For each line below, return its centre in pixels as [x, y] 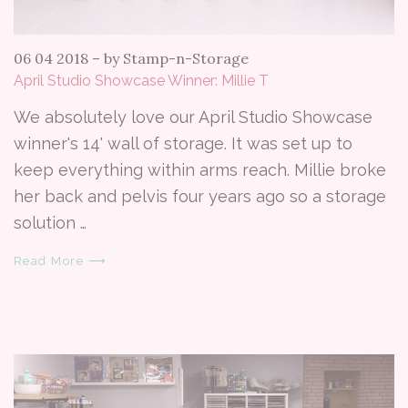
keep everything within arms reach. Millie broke [200, 169]
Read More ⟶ [61, 260]
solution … [50, 222]
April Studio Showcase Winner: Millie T [141, 80]
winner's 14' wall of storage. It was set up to [183, 143]
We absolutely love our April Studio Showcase [193, 117]
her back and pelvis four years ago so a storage [200, 196]
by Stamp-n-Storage [176, 58]
